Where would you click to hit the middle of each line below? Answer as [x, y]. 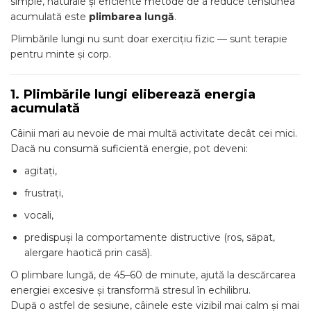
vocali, [39, 215]
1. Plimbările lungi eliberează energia [133, 94]
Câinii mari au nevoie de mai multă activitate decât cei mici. [154, 133]
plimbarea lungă [132, 17]
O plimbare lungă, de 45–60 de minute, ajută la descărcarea [153, 275]
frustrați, [44, 193]
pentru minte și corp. [61, 54]
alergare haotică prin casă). [88, 253]
